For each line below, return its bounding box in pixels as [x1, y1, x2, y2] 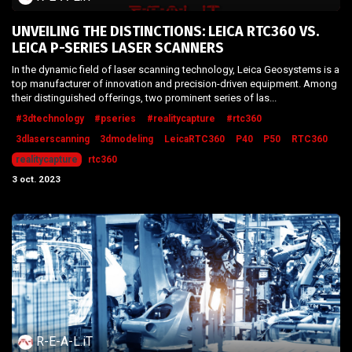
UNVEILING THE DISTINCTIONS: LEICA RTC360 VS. [12, 22, 319, 40]
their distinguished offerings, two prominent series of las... [12, 91, 277, 104]
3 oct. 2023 [12, 173, 60, 185]
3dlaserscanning [15, 133, 90, 145]
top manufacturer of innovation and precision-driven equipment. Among [12, 77, 337, 90]
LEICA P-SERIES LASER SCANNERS [12, 38, 224, 57]
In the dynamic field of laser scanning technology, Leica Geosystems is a [12, 63, 339, 75]
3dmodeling [100, 133, 154, 145]
